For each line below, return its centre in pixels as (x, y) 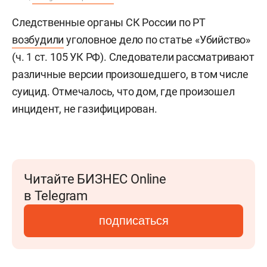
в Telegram (56, 195)
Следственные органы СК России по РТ (109, 22)
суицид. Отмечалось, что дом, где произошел (123, 91)
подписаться (133, 220)
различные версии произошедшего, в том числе (130, 74)
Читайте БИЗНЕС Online (95, 179)
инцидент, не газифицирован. (85, 108)
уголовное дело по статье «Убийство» (157, 39)
